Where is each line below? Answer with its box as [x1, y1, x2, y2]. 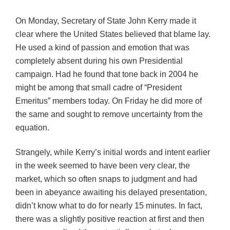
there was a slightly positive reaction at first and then [15, 215, 204, 224]
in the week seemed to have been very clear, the [15, 161, 190, 170]
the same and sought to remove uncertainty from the [15, 109, 203, 119]
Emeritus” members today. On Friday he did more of [15, 96, 202, 105]
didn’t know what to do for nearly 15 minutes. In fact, [15, 201, 202, 210]
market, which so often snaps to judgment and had [15, 175, 197, 184]
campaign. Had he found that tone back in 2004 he [15, 69, 198, 79]
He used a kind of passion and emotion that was [15, 43, 189, 52]
